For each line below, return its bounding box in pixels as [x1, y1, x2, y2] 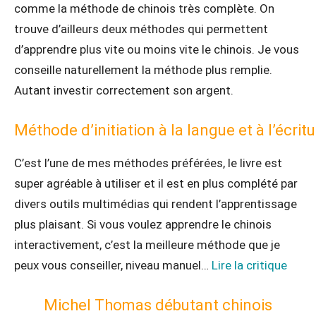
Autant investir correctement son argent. [14, 83, 233, 97]
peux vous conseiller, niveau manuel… [14, 258, 212, 272]
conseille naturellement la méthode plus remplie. [14, 63, 272, 77]
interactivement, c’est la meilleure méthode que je [14, 238, 280, 252]
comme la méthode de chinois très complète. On [14, 1, 274, 16]
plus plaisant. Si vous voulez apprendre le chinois [14, 217, 272, 231]
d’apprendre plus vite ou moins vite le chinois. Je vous [14, 42, 299, 56]
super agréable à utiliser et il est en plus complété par [14, 176, 298, 190]
